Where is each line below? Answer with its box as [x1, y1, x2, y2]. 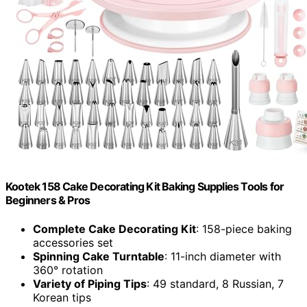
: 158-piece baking [196, 221, 292, 236]
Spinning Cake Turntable [33, 249, 164, 263]
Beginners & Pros [5, 193, 90, 208]
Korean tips [33, 290, 91, 304]
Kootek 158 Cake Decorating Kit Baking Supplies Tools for [5, 180, 284, 194]
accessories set [33, 235, 113, 249]
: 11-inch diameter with [164, 249, 281, 263]
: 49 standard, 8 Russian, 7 [147, 276, 284, 291]
